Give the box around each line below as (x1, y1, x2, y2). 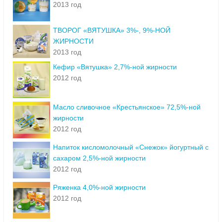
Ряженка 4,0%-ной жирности (53, 183, 146, 192)
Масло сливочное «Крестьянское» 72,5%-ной (53, 103, 201, 111)
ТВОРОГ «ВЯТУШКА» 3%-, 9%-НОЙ (53, 26, 170, 35)
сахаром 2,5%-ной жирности (53, 154, 146, 163)
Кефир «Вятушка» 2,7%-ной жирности (53, 63, 177, 71)
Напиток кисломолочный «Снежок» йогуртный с (53, 143, 209, 152)
